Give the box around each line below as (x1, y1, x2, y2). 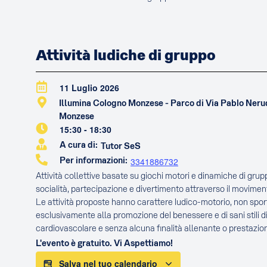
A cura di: (60, 139, 98, 151)
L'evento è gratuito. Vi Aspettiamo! (36, 238, 173, 249)
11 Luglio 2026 (60, 82, 119, 94)
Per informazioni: (60, 155, 128, 166)
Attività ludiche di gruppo (36, 46, 216, 65)
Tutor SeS (101, 141, 141, 152)
